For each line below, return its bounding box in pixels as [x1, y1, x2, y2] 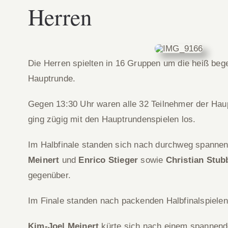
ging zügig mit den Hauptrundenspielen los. [27, 115, 196, 124]
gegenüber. [27, 170, 71, 180]
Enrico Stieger [78, 155, 138, 165]
